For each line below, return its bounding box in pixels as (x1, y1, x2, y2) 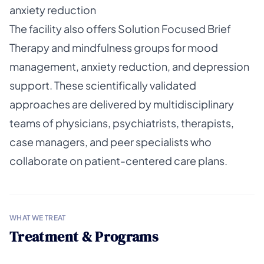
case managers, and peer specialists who (9, 135, 212, 148)
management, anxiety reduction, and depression (9, 60, 249, 73)
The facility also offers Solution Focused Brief (9, 22, 231, 35)
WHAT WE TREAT (9, 213, 66, 222)
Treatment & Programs (9, 227, 159, 246)
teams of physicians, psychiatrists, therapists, (9, 116, 234, 130)
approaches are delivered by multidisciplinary (9, 97, 234, 111)
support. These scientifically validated (9, 78, 196, 92)
